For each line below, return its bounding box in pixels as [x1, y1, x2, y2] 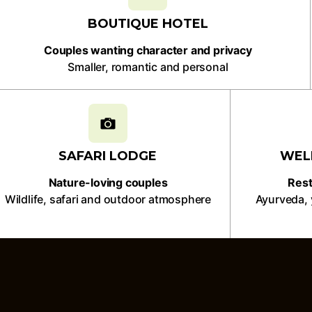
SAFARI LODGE [58, 148, 157, 164]
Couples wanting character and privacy [44, 43, 252, 57]
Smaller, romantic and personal [68, 60, 228, 74]
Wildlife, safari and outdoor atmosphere [4, 192, 212, 206]
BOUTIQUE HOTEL [87, 16, 208, 31]
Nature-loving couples [48, 175, 168, 189]
